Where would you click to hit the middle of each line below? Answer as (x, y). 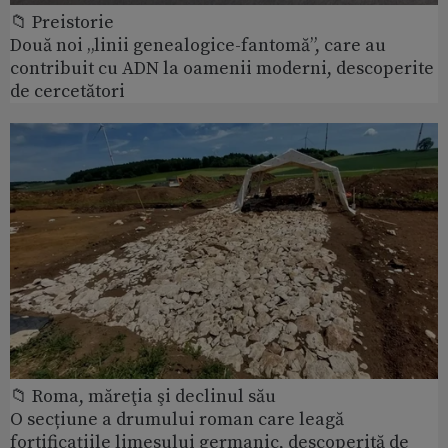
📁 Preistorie (62, 22)
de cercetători (67, 91)
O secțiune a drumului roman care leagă (177, 420)
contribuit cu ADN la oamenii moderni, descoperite (222, 68)
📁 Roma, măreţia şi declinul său (143, 397)
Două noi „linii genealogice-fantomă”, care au (198, 45)
